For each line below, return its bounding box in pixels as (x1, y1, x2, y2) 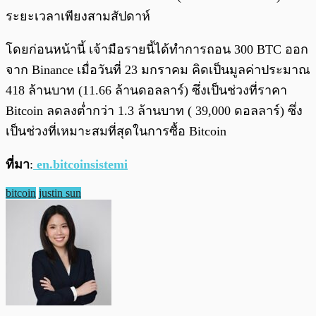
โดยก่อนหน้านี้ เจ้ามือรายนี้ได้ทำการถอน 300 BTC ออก (6, 42, 308, 57)
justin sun (39, 187, 81, 200)
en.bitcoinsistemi (37, 157, 128, 172)
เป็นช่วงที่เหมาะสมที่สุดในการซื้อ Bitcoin (6, 124, 230, 139)
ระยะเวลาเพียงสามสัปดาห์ (6, 9, 157, 24)
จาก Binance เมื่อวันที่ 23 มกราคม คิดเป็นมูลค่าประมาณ (6, 63, 310, 78)
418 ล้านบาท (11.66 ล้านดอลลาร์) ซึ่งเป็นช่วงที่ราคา (6, 83, 287, 98)
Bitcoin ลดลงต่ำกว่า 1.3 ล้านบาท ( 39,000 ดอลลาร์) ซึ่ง (6, 104, 303, 119)
